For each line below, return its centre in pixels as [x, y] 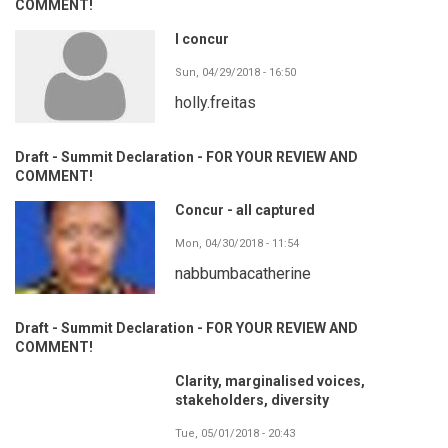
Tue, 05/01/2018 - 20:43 [235, 433]
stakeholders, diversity [252, 399]
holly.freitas [215, 102]
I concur [202, 38]
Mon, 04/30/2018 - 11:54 [237, 243]
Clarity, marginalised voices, [270, 380]
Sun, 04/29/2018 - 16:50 [235, 72]
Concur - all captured [245, 209]
